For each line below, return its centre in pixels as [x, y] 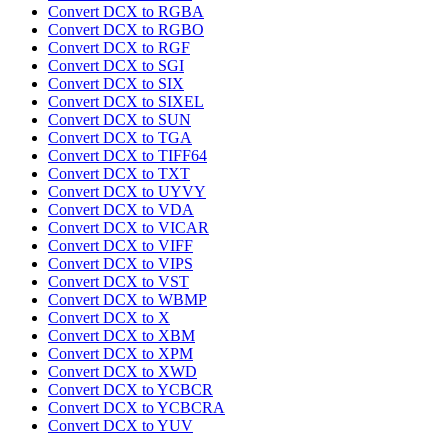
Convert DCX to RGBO [126, 30]
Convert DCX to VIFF [120, 246]
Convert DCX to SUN [119, 120]
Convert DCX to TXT [119, 174]
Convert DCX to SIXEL [126, 102]
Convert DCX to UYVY [127, 192]
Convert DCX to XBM [121, 336]
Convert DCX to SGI [116, 66]
